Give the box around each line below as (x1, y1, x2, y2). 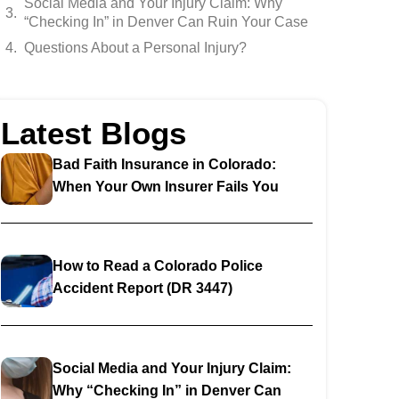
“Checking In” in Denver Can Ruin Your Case (24, 14, 309, 29)
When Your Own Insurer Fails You (53, 179, 280, 194)
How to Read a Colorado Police (53, 258, 264, 274)
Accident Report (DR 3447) (53, 281, 233, 297)
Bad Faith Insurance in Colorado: (53, 157, 277, 172)
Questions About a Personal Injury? (24, 40, 248, 55)
